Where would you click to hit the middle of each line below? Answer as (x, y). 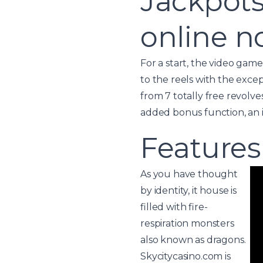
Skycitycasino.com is (186, 256)
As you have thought (189, 174)
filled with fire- (174, 207)
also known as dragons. (193, 240)
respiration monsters (187, 223)
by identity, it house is (189, 190)
